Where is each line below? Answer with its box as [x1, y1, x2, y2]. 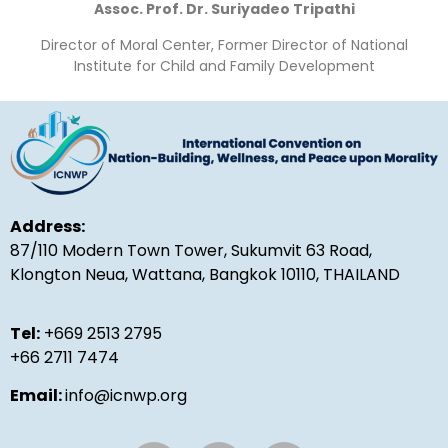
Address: [10, 215, 85, 239]
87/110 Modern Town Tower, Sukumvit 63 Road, [10, 239, 372, 263]
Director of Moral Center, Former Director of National [40, 34, 408, 55]
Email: [10, 384, 65, 408]
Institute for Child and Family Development [73, 55, 375, 76]
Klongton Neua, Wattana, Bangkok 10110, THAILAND [10, 263, 400, 287]
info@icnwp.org [65, 384, 187, 408]
